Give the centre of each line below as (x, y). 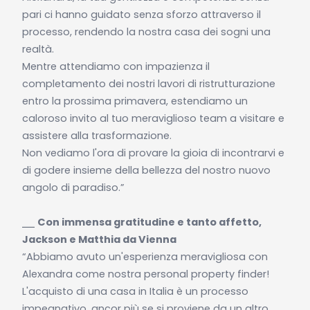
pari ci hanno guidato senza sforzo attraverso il (141, 14)
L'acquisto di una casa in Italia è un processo (135, 291)
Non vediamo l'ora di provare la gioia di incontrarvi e (153, 153)
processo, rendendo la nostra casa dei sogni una (146, 31)
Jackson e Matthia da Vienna (99, 239)
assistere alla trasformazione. (97, 135)
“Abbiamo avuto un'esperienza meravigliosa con (145, 256)
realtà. (38, 49)
